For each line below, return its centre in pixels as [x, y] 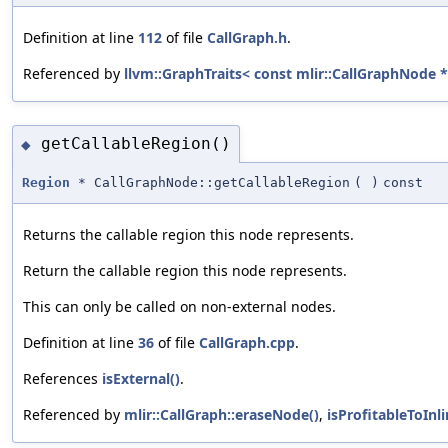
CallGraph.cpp [247, 342]
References [62, 378]
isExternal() [141, 378]
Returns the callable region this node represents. [188, 234]
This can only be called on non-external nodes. [179, 306]
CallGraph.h [247, 38]
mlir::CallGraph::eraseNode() [221, 414]
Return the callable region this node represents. [185, 270]
